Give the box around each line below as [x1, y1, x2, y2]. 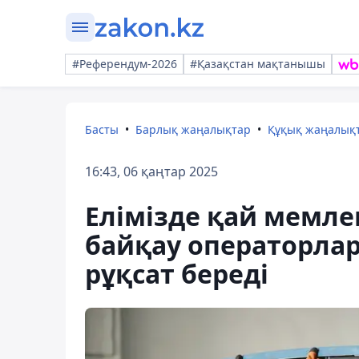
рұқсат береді [85, 256, 268, 291]
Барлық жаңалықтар [135, 122, 251, 137]
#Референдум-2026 [72, 56, 177, 71]
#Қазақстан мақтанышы [190, 56, 325, 71]
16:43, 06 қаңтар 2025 [85, 163, 218, 180]
